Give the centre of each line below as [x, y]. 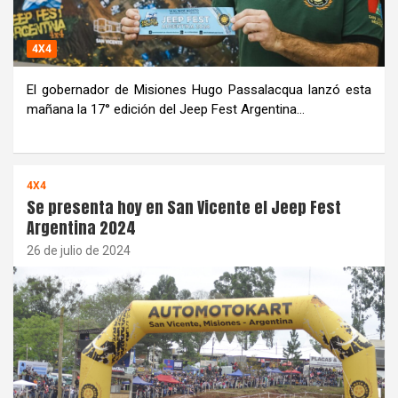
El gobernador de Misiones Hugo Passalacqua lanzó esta [199, 90]
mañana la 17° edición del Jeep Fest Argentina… [166, 110]
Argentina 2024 [81, 228]
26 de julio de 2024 [79, 251]
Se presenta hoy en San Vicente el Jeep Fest [184, 208]
